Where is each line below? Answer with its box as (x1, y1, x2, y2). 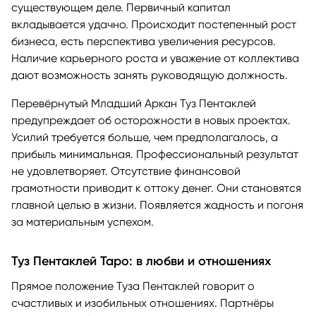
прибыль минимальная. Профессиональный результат (11, 147, 298, 162)
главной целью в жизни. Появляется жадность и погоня (11, 198, 303, 212)
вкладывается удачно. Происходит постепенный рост (11, 18, 296, 32)
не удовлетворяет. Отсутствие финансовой (11, 164, 241, 178)
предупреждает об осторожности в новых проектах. (11, 114, 291, 128)
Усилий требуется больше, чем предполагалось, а (11, 130, 278, 145)
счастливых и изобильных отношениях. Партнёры (11, 296, 274, 310)
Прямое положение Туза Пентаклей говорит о (11, 279, 255, 293)
